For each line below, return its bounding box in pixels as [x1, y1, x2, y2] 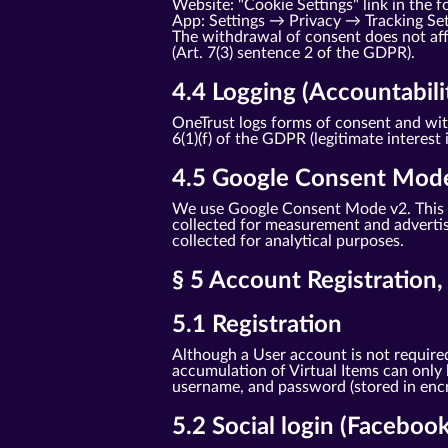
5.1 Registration [172, 313, 342, 337]
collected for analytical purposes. [172, 233, 404, 249]
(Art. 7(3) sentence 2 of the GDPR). [172, 45, 415, 61]
